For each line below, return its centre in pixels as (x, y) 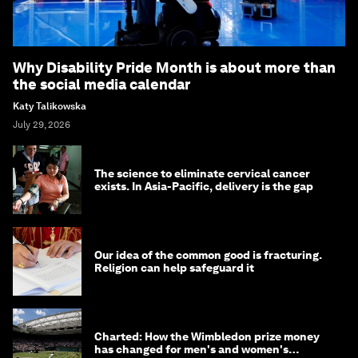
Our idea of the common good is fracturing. (208, 255)
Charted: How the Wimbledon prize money (207, 337)
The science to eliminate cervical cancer (202, 174)
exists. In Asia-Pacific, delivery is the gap (204, 187)
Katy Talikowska (50, 107)
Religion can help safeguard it (174, 268)
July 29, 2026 (42, 125)
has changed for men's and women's (191, 350)
